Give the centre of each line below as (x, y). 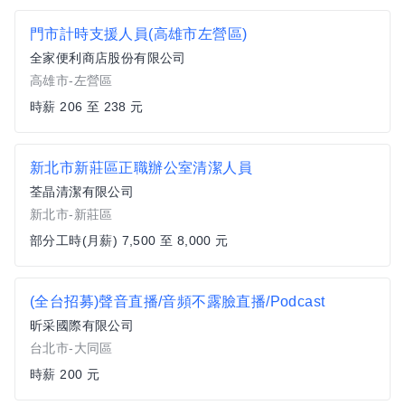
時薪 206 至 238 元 (87, 107)
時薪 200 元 (65, 374)
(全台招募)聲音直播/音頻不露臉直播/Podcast (178, 301)
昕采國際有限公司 (82, 325)
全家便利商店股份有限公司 (108, 58)
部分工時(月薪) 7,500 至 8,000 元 (129, 240)
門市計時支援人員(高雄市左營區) (139, 34)
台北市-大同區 (71, 348)
